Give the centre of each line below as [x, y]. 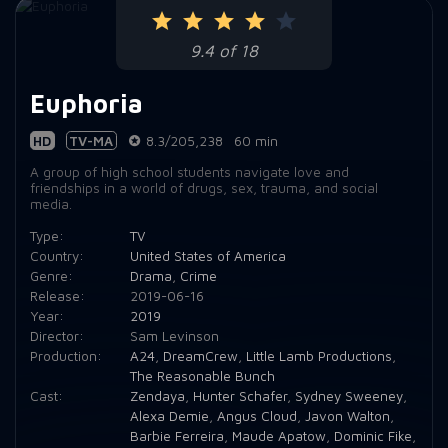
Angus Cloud [256, 415]
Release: [57, 295]
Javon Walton [347, 415]
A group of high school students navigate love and [189, 172]
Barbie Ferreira [176, 435]
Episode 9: [67, 19]
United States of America [207, 255]
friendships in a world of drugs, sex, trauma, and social [203, 188]
